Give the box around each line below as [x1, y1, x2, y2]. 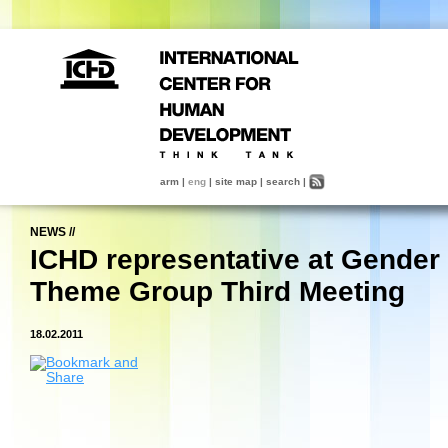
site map [215, 176, 257, 187]
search [266, 176, 300, 187]
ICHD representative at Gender [30, 244, 440, 275]
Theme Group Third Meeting [30, 276, 405, 307]
